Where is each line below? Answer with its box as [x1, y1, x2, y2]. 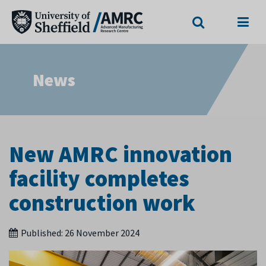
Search [197, 2, 225, 14]
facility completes [9, 164, 189, 192]
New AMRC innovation [9, 140, 232, 168]
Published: [21, 227, 65, 239]
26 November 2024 [65, 227, 140, 239]
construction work [9, 189, 195, 217]
